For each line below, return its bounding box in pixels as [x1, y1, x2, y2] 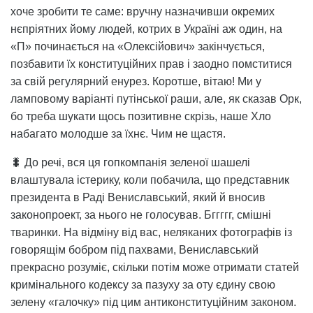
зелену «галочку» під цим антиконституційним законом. [10, 296, 296, 308]
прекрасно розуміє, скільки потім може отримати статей [10, 261, 299, 273]
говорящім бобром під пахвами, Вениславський [10, 243, 259, 256]
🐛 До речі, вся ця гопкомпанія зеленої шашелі [10, 156, 250, 168]
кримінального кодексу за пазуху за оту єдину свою [10, 278, 275, 291]
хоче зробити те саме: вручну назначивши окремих [10, 5, 275, 17]
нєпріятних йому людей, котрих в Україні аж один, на [10, 22, 282, 35]
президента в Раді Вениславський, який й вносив [10, 191, 265, 203]
